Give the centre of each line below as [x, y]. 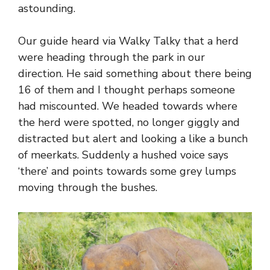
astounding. [47, 9]
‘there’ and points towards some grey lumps [127, 171]
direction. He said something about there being [135, 74]
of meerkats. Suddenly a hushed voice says [123, 155]
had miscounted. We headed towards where [128, 106]
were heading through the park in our [111, 58]
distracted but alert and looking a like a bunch [133, 139]
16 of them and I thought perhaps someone [127, 90]
